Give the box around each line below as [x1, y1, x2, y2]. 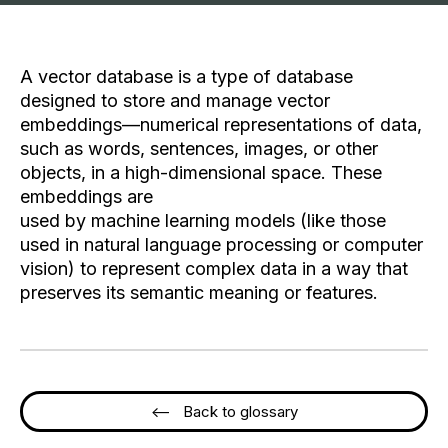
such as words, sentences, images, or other [20, 137, 378, 159]
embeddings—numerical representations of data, [20, 113, 422, 135]
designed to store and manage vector [20, 89, 330, 111]
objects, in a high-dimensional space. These [20, 161, 382, 183]
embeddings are [20, 185, 153, 207]
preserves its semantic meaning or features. [20, 281, 378, 303]
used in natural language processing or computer [20, 233, 423, 255]
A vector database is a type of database [20, 65, 353, 87]
